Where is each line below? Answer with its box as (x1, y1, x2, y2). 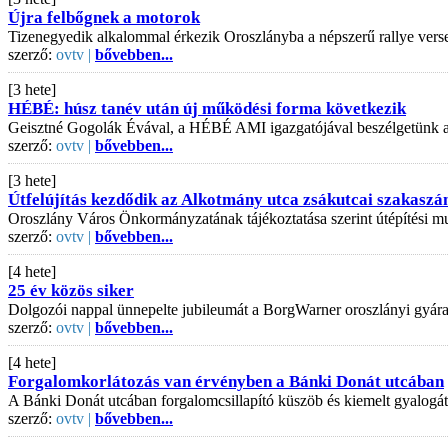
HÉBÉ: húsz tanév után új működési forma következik (8, 98, 406, 118)
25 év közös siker (8, 280, 134, 300)
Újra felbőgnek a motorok (8, 7, 200, 27)
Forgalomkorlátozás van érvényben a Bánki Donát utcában (8, 371, 444, 391)
